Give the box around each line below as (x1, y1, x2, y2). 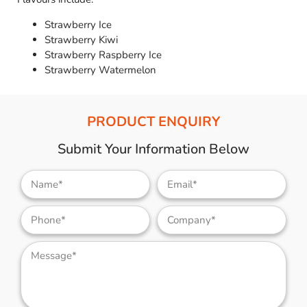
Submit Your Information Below (58, 140, 249, 159)
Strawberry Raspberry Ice (45, 48, 162, 62)
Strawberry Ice (45, 18, 112, 32)
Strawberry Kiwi (45, 33, 118, 47)
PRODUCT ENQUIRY (87, 112, 220, 132)
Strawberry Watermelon (45, 63, 156, 77)
